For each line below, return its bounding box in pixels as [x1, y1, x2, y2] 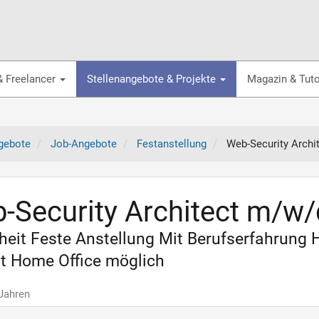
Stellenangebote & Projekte [86, 72, 219, 85]
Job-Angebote [50, 137, 117, 150]
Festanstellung [136, 137, 206, 150]
